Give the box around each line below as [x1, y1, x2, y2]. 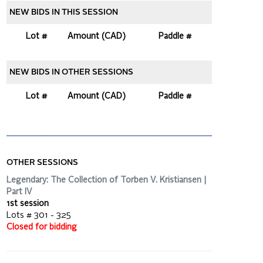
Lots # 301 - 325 [6, 211, 71, 220]
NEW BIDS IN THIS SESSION [9, 8, 118, 16]
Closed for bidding [6, 222, 77, 231]
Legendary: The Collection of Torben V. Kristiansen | [6, 176, 206, 184]
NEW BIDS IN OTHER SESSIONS [9, 68, 133, 76]
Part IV [6, 187, 32, 196]
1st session [6, 199, 49, 208]
